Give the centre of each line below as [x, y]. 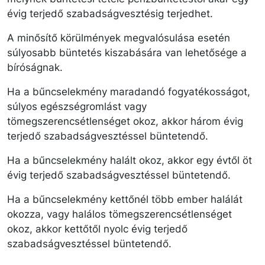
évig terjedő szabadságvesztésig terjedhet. [110, 13]
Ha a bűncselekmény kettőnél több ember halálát [125, 199]
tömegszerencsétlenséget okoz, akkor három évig [125, 121]
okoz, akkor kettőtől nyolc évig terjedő [97, 229]
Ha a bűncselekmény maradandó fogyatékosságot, [129, 91]
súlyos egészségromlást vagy [77, 106]
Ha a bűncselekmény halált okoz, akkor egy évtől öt [130, 160]
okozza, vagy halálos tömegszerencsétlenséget [119, 214]
